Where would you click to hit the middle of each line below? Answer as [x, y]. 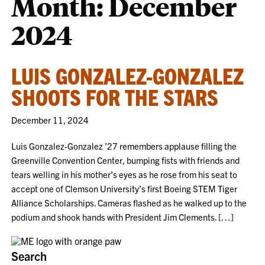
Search [29, 256]
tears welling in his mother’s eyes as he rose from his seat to [125, 174]
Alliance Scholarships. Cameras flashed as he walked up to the [129, 203]
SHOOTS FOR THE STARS [115, 96]
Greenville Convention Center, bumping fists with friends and [126, 160]
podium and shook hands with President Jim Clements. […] [123, 217]
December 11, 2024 [50, 120]
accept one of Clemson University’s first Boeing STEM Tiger [125, 188]
